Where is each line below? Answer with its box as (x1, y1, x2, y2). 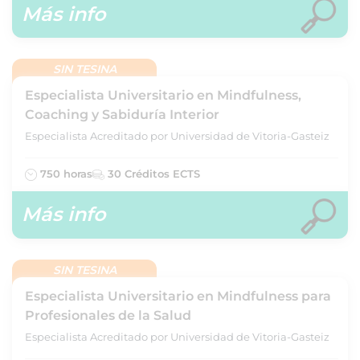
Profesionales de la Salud (25, 307, 191, 323)
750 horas (37, 166, 92, 180)
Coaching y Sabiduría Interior (25, 106, 219, 122)
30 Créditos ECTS (104, 166, 200, 180)
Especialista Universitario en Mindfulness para (25, 288, 331, 304)
